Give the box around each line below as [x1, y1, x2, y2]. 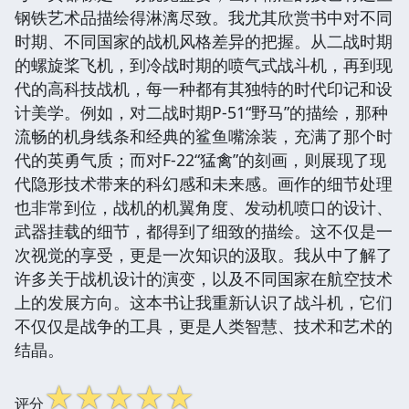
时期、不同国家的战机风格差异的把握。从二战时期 [15, 29, 393, 52]
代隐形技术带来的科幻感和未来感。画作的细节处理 [15, 172, 393, 194]
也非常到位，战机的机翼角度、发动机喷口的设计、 [15, 195, 393, 218]
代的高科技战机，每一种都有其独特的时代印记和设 [15, 77, 393, 100]
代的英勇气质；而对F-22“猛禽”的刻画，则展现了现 [15, 148, 386, 171]
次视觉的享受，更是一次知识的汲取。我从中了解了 [15, 243, 393, 266]
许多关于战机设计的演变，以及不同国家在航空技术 [15, 267, 393, 289]
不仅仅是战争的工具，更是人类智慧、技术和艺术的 [15, 314, 393, 337]
